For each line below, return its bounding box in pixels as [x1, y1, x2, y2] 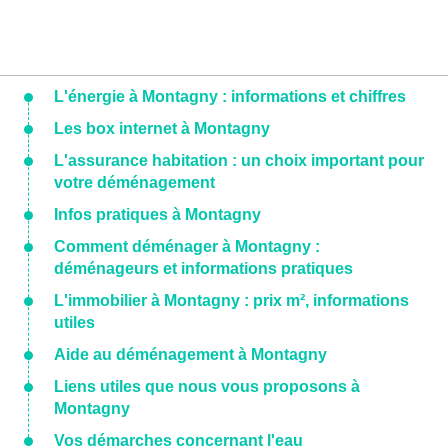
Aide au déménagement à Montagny [54, 346, 327, 364]
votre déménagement [54, 174, 215, 192]
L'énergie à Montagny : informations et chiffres [54, 88, 406, 106]
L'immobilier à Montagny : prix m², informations [54, 292, 409, 310]
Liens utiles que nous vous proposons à [54, 378, 360, 396]
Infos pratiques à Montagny [54, 206, 261, 224]
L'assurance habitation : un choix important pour [54, 152, 424, 170]
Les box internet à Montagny [54, 120, 270, 138]
